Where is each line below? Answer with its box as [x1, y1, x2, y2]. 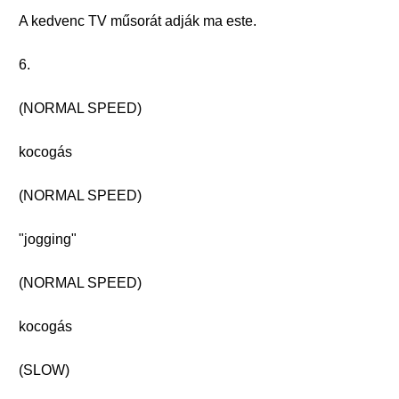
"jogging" [19, 232, 77, 247]
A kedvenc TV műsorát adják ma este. [19, 13, 256, 28]
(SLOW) [19, 362, 69, 378]
